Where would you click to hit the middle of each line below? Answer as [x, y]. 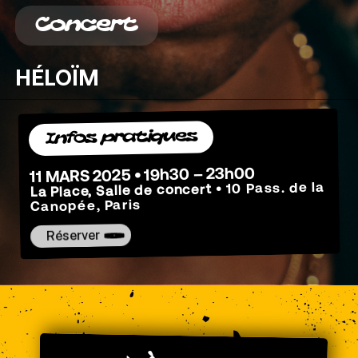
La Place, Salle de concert [123, 192]
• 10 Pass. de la [270, 188]
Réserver [74, 236]
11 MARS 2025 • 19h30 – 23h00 [143, 175]
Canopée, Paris [86, 206]
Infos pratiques [121, 138]
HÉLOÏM [57, 77]
